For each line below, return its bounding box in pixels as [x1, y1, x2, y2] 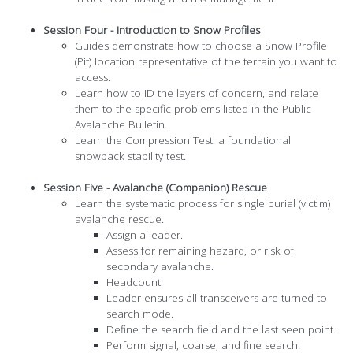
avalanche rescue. [75, 212, 167, 227]
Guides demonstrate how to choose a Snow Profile [75, 39, 327, 54]
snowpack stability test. [75, 149, 186, 164]
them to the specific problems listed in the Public [75, 102, 311, 117]
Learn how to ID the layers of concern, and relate [75, 86, 318, 101]
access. [75, 70, 113, 85]
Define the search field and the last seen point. [106, 322, 336, 337]
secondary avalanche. [106, 259, 214, 274]
